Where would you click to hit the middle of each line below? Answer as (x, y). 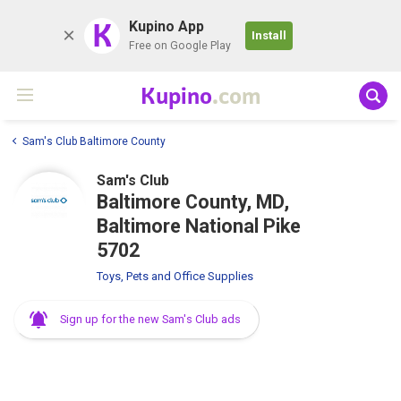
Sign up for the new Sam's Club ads (150, 319)
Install (269, 35)
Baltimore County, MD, (193, 201)
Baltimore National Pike (199, 226)
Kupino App (166, 26)
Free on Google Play (180, 46)
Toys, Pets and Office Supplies (175, 276)
